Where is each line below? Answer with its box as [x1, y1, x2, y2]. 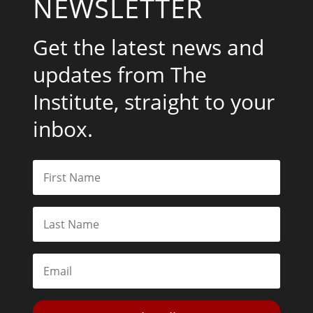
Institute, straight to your [33, 87, 275, 117]
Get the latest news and [33, 33, 265, 62]
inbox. [33, 115, 94, 144]
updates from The [33, 60, 208, 89]
